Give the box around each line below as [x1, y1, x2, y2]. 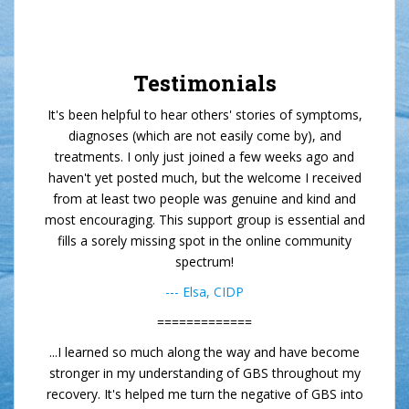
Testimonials [132, 68, 277, 98]
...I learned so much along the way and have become [49, 342, 360, 361]
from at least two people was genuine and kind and [53, 189, 356, 207]
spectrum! [175, 252, 234, 270]
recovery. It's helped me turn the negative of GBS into [46, 384, 363, 403]
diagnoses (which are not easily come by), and [68, 126, 341, 144]
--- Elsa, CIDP [165, 282, 244, 300]
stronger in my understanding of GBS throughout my [48, 363, 361, 382]
